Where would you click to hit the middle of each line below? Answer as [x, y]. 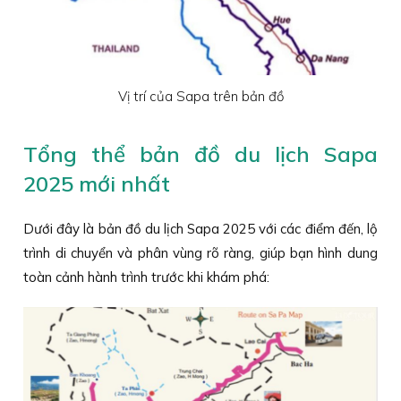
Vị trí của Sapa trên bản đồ [200, 96]
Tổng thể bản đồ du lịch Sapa [200, 154]
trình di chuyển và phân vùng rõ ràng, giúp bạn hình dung [200, 252]
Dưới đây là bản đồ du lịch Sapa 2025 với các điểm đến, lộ [200, 228]
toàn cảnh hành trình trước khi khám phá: [147, 277]
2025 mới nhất [97, 183]
